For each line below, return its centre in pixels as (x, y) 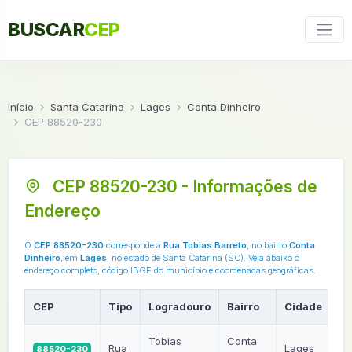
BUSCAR (46, 29)
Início (21, 107)
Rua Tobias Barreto (205, 245)
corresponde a (134, 245)
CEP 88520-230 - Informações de (183, 187)
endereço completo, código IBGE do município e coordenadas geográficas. (170, 270)
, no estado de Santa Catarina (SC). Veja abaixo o (203, 258)
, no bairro (268, 245)
